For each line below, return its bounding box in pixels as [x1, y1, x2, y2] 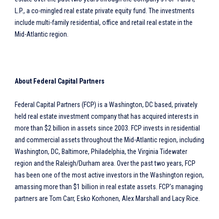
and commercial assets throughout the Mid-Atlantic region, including [15, 136, 204, 144]
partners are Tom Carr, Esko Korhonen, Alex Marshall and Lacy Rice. [15, 195, 200, 202]
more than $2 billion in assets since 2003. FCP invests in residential [15, 124, 200, 132]
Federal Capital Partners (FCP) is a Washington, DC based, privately [15, 101, 197, 109]
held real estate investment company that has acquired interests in [15, 112, 198, 120]
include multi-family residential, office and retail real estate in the [15, 19, 193, 26]
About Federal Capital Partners [15, 77, 105, 85]
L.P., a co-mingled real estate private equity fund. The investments [15, 7, 195, 15]
